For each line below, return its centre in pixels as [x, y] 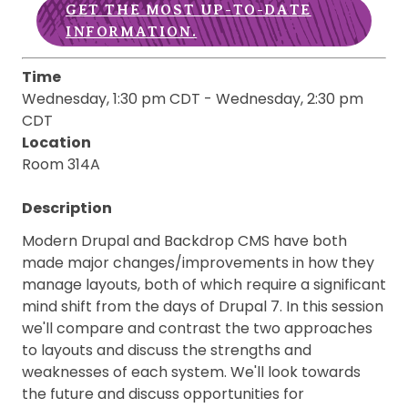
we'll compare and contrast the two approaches [197, 328]
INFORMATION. [132, 32]
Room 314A [61, 164]
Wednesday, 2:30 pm [290, 99]
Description [67, 208]
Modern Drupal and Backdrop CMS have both [184, 241]
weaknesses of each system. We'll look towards [191, 372]
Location [56, 143]
